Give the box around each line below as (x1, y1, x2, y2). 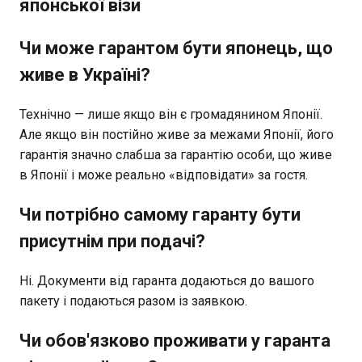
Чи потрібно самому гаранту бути (19, 204, 301, 225)
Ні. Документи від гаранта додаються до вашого (19, 272, 314, 288)
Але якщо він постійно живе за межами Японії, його (19, 126, 334, 142)
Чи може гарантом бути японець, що (19, 37, 333, 58)
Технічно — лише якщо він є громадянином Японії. (19, 106, 322, 122)
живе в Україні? (19, 64, 150, 85)
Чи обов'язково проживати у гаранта (19, 330, 330, 351)
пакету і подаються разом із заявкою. (19, 293, 247, 309)
